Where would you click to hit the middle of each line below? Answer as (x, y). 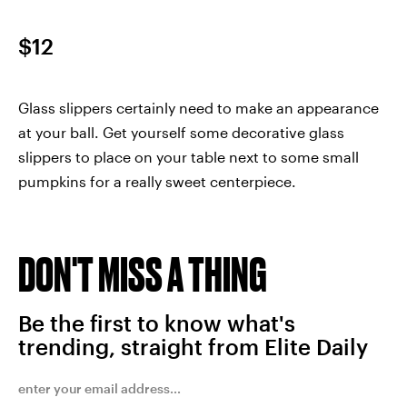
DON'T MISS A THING (143, 274)
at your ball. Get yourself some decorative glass (181, 133)
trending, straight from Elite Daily (193, 347)
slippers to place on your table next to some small (189, 157)
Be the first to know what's (157, 323)
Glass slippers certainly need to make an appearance (199, 108)
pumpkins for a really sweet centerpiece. (157, 182)
